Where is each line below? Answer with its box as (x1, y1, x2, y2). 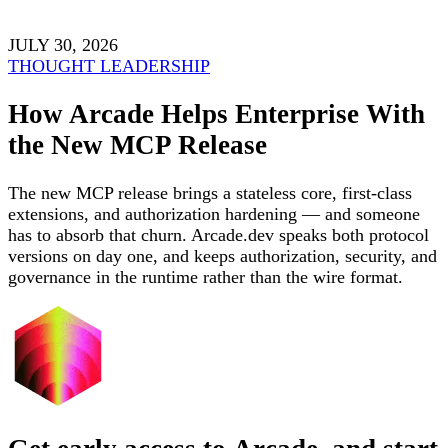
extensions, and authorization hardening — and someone (8, 204, 420, 225)
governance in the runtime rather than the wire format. (8, 267, 403, 288)
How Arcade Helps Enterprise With (8, 98, 425, 129)
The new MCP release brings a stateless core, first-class (8, 183, 412, 204)
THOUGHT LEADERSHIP (8, 55, 210, 76)
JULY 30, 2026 (8, 34, 118, 55)
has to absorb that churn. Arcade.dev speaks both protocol (8, 225, 429, 246)
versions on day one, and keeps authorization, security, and (8, 246, 437, 267)
